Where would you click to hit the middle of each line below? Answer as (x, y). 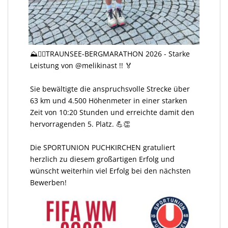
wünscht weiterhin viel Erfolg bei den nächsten (110, 170)
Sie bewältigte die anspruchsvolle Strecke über (110, 89)
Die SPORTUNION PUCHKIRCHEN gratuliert (103, 147)
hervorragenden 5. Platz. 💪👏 (80, 124)
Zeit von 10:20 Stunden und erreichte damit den (112, 112)
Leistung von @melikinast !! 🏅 (81, 65)
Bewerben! (48, 182)
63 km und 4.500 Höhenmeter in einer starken (109, 100)
